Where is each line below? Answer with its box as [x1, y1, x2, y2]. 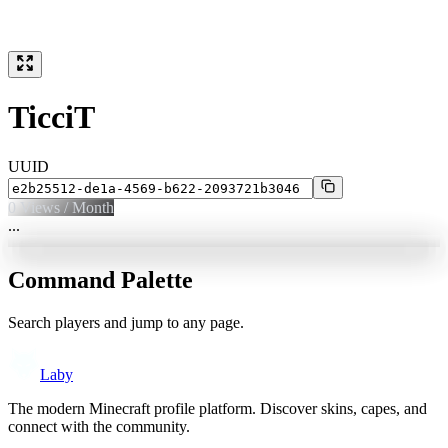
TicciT [8, 99, 95, 136]
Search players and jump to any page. [8, 313, 244, 331]
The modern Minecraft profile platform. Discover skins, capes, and [8, 399, 427, 417]
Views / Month [16, 198, 114, 216]
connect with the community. [8, 417, 190, 435]
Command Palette [8, 266, 193, 293]
